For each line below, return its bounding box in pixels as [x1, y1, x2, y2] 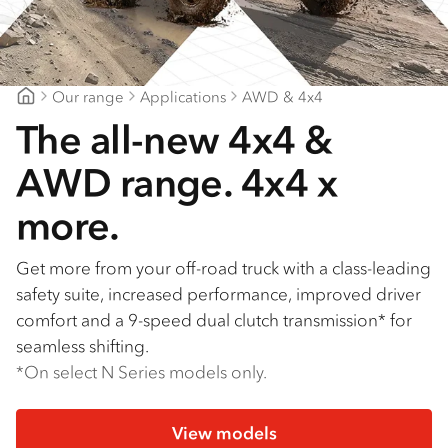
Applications [140, 86, 226, 106]
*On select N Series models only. [16, 361, 267, 384]
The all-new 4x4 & [16, 114, 333, 166]
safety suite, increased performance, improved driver [16, 283, 421, 306]
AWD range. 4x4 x [16, 157, 338, 209]
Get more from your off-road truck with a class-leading [16, 257, 431, 280]
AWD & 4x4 [242, 86, 323, 106]
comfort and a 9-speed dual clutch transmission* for [16, 309, 412, 332]
